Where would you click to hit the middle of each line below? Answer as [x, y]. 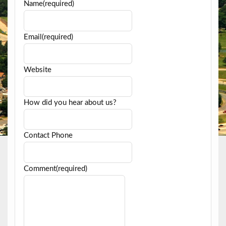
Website [37, 70]
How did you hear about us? [70, 103]
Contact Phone [48, 136]
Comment [40, 168]
